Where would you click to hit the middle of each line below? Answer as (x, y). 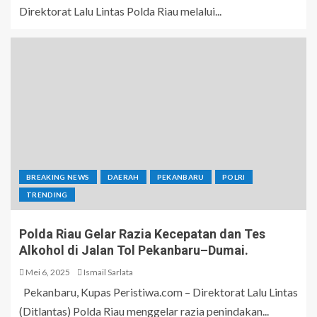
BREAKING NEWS (58, 177)
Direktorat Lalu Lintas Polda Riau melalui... (120, 11)
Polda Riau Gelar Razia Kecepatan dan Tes (142, 234)
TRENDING (47, 195)
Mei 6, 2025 (47, 272)
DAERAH (123, 177)
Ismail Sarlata (108, 272)
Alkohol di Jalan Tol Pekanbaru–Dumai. (134, 250)
